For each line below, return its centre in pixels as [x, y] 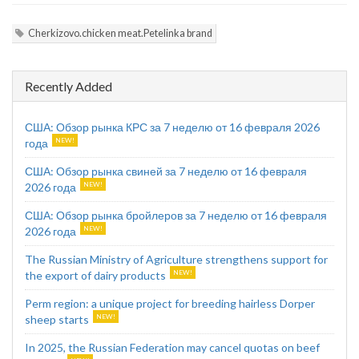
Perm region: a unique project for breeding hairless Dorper [170, 303]
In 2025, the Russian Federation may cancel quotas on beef [172, 347]
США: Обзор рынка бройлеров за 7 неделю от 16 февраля [176, 215]
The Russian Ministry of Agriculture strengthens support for [176, 259]
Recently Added [69, 86]
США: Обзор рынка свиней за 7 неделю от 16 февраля [166, 171]
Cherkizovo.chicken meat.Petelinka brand [120, 33]
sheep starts [57, 319]
